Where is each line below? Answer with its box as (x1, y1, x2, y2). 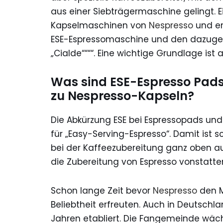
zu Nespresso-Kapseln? (51, 87, 194, 104)
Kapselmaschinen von (51, 19, 149, 31)
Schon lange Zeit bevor (51, 184, 153, 197)
